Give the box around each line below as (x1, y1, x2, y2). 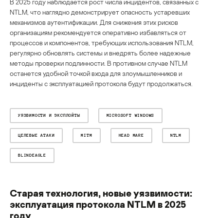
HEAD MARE (118, 132, 144, 138)
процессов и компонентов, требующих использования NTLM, (10, 38, 194, 47)
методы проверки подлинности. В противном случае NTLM (10, 58, 187, 67)
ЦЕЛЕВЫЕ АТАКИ (18, 132, 55, 138)
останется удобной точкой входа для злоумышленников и (10, 69, 182, 77)
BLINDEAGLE (18, 152, 46, 158)
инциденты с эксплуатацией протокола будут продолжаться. (10, 79, 193, 88)
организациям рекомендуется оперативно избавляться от (10, 28, 186, 36)
